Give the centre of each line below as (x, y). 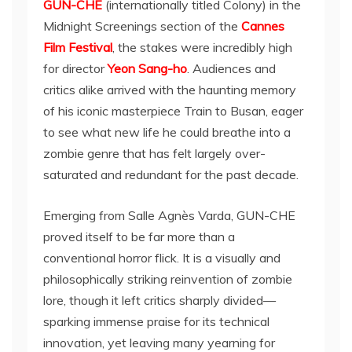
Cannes (263, 26)
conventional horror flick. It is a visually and (162, 258)
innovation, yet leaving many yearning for (159, 343)
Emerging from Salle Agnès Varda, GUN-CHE (169, 215)
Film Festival (78, 47)
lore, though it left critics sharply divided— (159, 300)
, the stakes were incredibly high (202, 47)
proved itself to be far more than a (139, 236)
